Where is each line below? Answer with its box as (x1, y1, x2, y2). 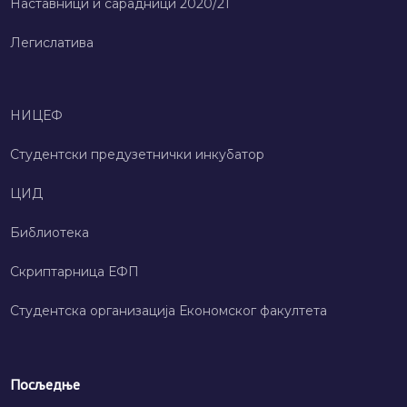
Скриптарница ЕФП (10, 263, 140, 280)
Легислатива (10, 34, 94, 51)
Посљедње (10, 374, 81, 393)
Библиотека (10, 223, 90, 241)
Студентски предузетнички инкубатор (10, 145, 265, 163)
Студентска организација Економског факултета (10, 302, 328, 319)
